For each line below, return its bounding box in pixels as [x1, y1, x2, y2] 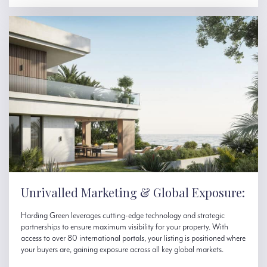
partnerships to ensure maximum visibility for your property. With [21, 222, 228, 232]
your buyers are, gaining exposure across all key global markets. [21, 244, 223, 254]
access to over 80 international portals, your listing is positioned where [21, 233, 246, 243]
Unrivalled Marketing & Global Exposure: [21, 184, 245, 200]
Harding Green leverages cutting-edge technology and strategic [21, 210, 225, 221]
